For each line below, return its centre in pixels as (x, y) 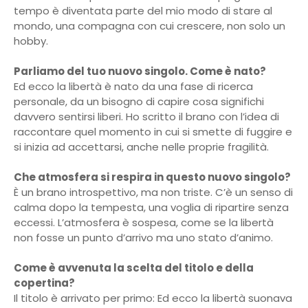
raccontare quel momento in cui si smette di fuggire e (153, 132)
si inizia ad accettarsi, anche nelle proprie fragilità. (141, 147)
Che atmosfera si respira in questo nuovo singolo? (152, 177)
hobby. (31, 41)
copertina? (44, 283)
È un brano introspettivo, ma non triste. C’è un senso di (153, 192)
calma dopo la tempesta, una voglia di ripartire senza (151, 207)
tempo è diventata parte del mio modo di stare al (143, 11)
